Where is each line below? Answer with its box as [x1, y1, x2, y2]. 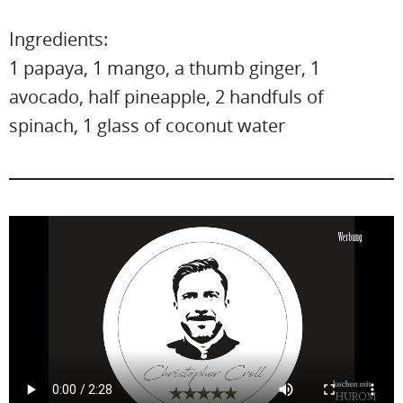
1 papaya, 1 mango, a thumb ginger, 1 [9, 55, 320, 80]
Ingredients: [9, 26, 108, 51]
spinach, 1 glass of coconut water [9, 112, 285, 138]
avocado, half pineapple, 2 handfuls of [9, 84, 324, 109]
